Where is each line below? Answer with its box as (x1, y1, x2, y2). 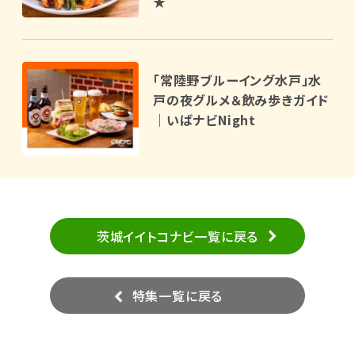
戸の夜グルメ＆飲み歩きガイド (152, 90, 330, 110)
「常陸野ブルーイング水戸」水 (152, 71, 323, 90)
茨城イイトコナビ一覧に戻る (96, 227, 259, 246)
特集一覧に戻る (132, 286, 223, 306)
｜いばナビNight (152, 110, 256, 130)
